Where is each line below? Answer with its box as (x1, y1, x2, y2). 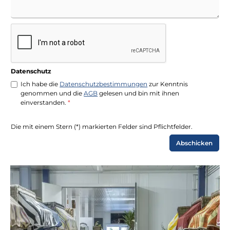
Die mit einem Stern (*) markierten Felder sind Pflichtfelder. (11, 122, 193, 130)
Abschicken (176, 139, 213, 147)
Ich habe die (21, 80, 60, 88)
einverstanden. (21, 98, 68, 106)
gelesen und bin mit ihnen (98, 89, 180, 97)
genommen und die (21, 89, 84, 97)
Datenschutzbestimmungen (60, 80, 148, 88)
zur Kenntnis (147, 80, 188, 88)
